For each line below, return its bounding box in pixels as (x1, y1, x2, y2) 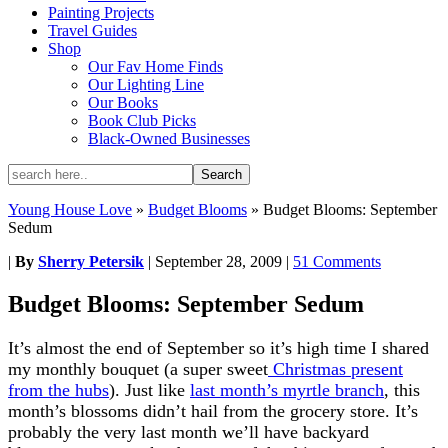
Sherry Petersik (38, 253, 144, 270)
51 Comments (293, 253, 381, 270)
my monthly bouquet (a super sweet (8, 358, 268, 379)
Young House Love (8, 201, 132, 218)
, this (384, 379, 420, 400)
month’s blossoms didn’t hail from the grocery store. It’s (8, 400, 418, 421)
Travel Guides (48, 22, 137, 39)
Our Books (88, 94, 158, 111)
